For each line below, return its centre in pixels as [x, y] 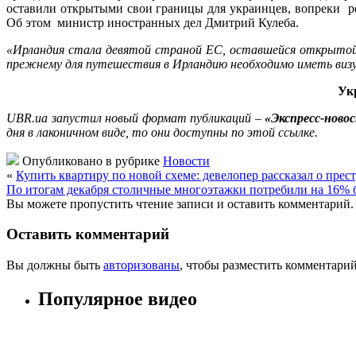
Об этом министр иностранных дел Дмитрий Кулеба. [154, 22]
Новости [186, 161]
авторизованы [141, 265]
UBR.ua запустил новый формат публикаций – [136, 118]
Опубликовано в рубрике [91, 161]
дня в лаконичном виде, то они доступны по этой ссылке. [162, 132]
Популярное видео [118, 299]
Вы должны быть [55, 265]
